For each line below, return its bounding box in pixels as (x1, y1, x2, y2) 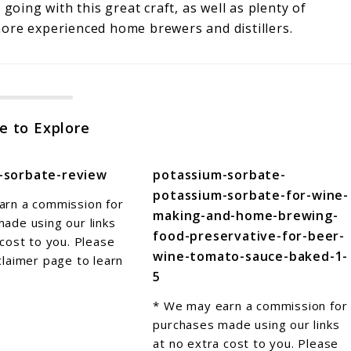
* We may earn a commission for (153, 297, 348, 313)
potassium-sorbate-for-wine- (153, 186, 349, 204)
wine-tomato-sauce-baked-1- (153, 247, 349, 265)
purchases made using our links (153, 316, 340, 332)
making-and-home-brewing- (153, 206, 338, 224)
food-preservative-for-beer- (153, 226, 345, 244)
